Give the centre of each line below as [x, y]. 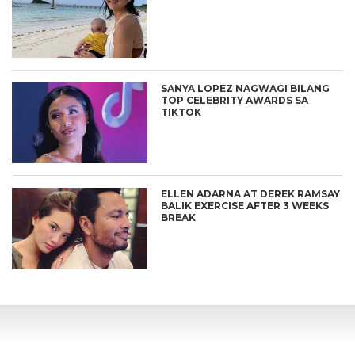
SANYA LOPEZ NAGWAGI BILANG [246, 88]
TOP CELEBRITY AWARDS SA [235, 100]
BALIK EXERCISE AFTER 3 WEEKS [245, 206]
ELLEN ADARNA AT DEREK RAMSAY [251, 194]
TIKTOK [181, 112]
